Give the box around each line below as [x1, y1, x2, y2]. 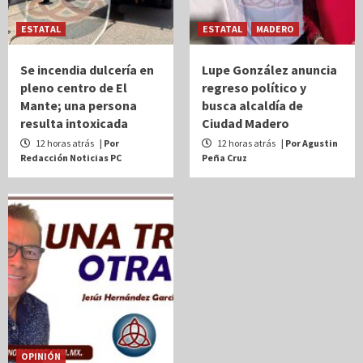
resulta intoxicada [20, 114, 128, 131]
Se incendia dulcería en [20, 61, 154, 78]
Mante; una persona [20, 96, 137, 113]
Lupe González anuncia [202, 61, 337, 78]
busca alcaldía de [202, 96, 303, 113]
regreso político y [202, 79, 306, 96]
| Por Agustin [281, 136, 338, 149]
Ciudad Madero [202, 114, 292, 131]
